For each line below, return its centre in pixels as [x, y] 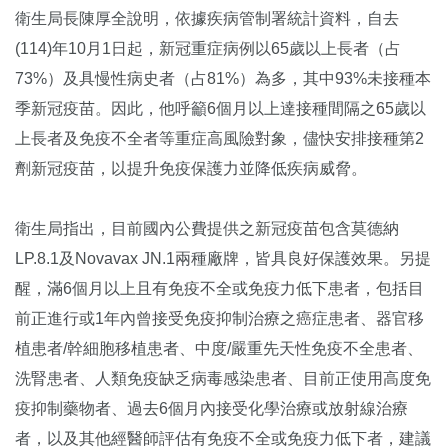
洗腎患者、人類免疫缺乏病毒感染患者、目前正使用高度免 [223, 378]
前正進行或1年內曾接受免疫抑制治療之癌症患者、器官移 [219, 318]
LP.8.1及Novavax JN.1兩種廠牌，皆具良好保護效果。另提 [223, 258]
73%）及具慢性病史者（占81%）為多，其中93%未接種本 [223, 78]
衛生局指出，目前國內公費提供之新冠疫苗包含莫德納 [207, 228]
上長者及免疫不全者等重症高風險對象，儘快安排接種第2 [219, 138]
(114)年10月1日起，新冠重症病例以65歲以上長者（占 [208, 48]
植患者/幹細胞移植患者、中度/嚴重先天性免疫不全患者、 [219, 348]
